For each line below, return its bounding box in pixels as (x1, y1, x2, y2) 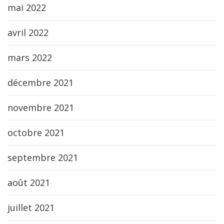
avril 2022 (7, 26, 48, 38)
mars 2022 (7, 51, 52, 63)
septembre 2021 (7, 151, 78, 163)
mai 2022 (7, 1, 46, 13)
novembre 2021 (7, 101, 74, 113)
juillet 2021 (7, 201, 54, 213)
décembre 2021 (7, 76, 73, 88)
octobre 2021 (7, 126, 64, 138)
